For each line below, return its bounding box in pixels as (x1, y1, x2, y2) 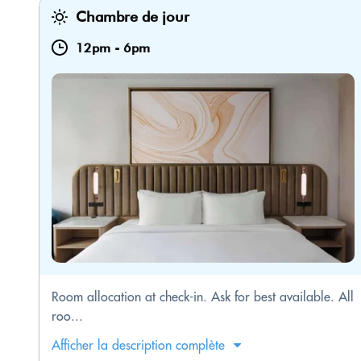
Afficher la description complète (52, 337, 225, 354)
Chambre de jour (76, 8, 189, 26)
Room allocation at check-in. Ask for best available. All (52, 288, 354, 305)
